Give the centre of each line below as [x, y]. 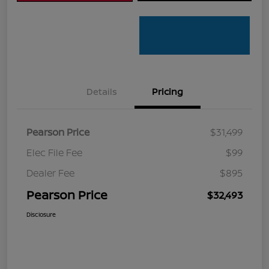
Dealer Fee [50, 173]
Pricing [168, 92]
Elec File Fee [54, 153]
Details [101, 92]
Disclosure [41, 215]
